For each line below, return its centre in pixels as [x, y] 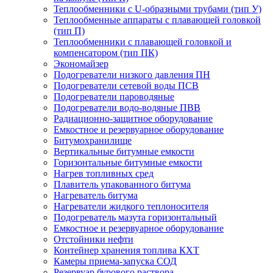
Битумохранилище [93, 140]
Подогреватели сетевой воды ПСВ [126, 86]
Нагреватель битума [96, 195]
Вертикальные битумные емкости [124, 151]
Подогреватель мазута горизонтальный [135, 217]
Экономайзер [81, 64]
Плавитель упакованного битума [122, 184]
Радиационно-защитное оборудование [133, 119]
